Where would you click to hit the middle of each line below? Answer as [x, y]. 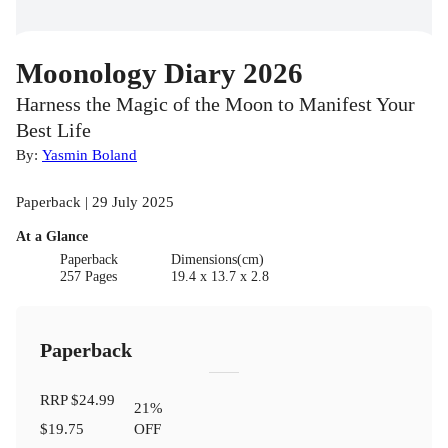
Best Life [53, 131]
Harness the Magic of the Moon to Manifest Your [215, 105]
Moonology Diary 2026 [159, 73]
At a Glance [52, 237]
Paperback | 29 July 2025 [95, 202]
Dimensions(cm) [217, 260]
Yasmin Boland [89, 155]
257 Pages [89, 277]
